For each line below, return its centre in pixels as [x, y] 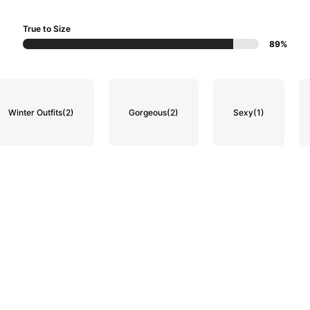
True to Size [47, 28]
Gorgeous [148, 112]
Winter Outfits [36, 112]
